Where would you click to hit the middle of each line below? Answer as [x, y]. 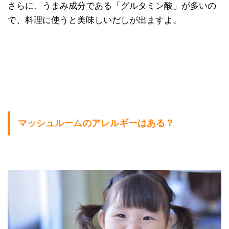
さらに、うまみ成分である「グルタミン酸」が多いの [112, 6]
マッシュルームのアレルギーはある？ [96, 123]
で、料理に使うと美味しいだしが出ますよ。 [95, 20]
